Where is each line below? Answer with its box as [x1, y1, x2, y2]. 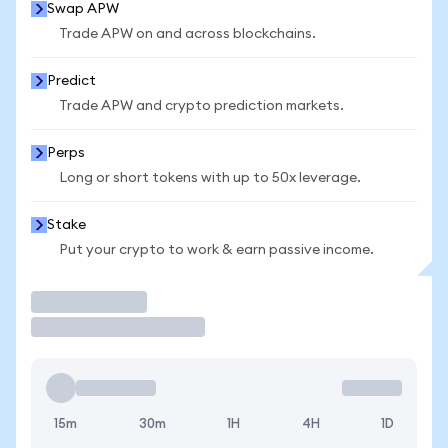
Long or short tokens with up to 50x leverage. [59, 171, 361, 185]
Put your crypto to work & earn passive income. [59, 243, 374, 257]
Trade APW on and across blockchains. [59, 27, 316, 41]
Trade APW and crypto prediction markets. [59, 99, 344, 113]
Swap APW [47, 2, 119, 16]
